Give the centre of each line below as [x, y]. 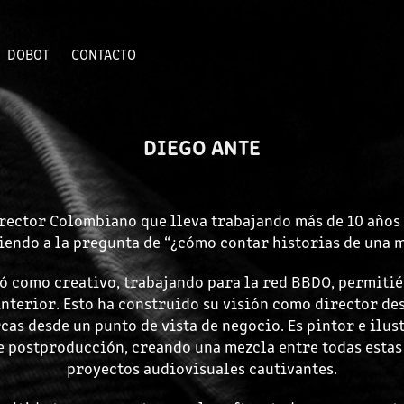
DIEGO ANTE [202, 146]
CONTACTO [103, 54]
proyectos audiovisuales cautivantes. [202, 368]
